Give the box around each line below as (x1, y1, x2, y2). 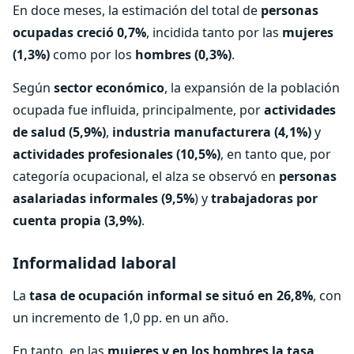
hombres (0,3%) (135, 46, 232, 63)
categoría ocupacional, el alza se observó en (13, 168, 279, 185)
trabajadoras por (211, 190, 318, 207)
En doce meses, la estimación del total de (13, 2, 261, 19)
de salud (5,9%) (13, 123, 106, 141)
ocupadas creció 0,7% (13, 24, 146, 41)
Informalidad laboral (13, 252, 176, 273)
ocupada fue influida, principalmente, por (13, 101, 264, 119)
